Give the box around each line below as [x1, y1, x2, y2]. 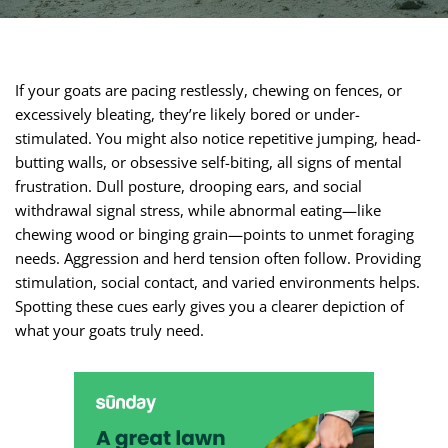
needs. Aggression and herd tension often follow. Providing [15, 248, 421, 268]
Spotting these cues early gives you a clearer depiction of [15, 296, 404, 316]
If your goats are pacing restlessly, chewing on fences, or [15, 80, 402, 100]
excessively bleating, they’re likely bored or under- [15, 104, 360, 124]
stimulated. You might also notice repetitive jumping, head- [15, 128, 421, 148]
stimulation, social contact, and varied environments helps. [15, 272, 420, 292]
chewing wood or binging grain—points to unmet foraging [15, 224, 414, 244]
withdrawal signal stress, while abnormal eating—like [15, 200, 381, 220]
